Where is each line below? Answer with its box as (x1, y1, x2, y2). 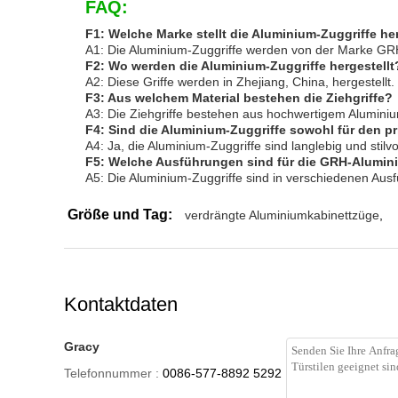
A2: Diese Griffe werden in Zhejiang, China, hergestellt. (85, 75, 394, 89)
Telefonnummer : (64, 366, 159, 380)
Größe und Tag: (68, 207, 172, 222)
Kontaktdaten (64, 293, 178, 315)
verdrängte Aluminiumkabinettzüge (185, 208, 379, 222)
